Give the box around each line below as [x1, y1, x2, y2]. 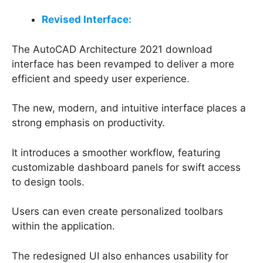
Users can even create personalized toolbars [12, 205, 223, 218]
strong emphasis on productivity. [12, 117, 165, 129]
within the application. [12, 220, 115, 232]
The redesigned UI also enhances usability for [12, 249, 228, 262]
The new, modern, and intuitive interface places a [12, 102, 246, 114]
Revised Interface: [42, 14, 131, 26]
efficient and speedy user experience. [12, 72, 190, 85]
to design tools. [12, 176, 85, 188]
